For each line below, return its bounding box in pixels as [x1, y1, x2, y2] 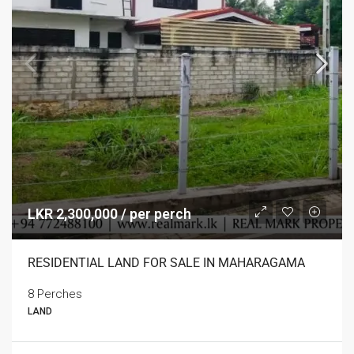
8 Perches [28, 287, 82, 301]
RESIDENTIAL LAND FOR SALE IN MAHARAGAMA [28, 255, 305, 270]
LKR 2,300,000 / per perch [28, 205, 191, 222]
